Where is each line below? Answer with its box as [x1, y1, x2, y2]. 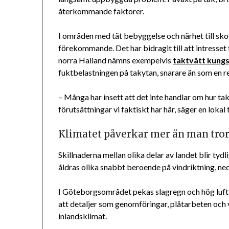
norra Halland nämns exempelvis [58, 55, 173, 65]
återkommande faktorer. [58, 6, 145, 16]
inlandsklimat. [58, 211, 107, 221]
